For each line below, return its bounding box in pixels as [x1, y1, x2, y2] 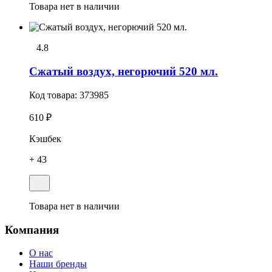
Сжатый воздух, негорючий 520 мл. [29, 65, 218, 78]
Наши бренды [29, 259, 87, 270]
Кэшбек [29, 133, 61, 144]
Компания [5, 223, 59, 236]
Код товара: [29, 89, 80, 100]
